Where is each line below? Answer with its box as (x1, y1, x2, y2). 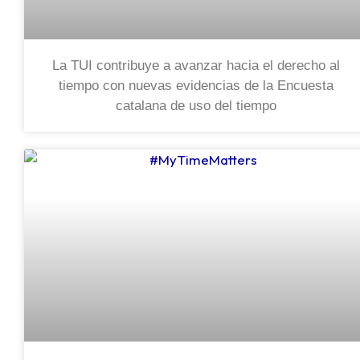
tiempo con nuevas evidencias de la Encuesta (59, 78, 333, 94)
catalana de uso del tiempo (116, 98, 276, 114)
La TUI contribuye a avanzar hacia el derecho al (52, 58, 340, 74)
